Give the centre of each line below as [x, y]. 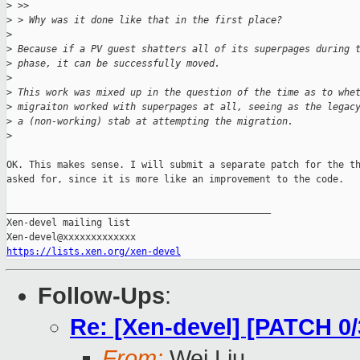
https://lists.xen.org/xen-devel [94, 252]
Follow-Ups [101, 296]
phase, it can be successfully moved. [116, 64]
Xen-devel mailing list [68, 223]
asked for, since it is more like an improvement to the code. [175, 180]
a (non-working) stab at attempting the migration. [153, 122]
